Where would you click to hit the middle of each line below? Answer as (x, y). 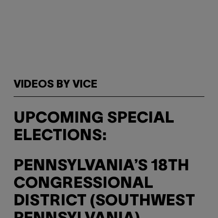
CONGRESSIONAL (83, 184)
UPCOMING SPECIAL (94, 118)
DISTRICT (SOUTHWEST (104, 201)
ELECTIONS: (60, 136)
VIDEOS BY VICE (55, 85)
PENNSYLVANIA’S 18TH (101, 166)
